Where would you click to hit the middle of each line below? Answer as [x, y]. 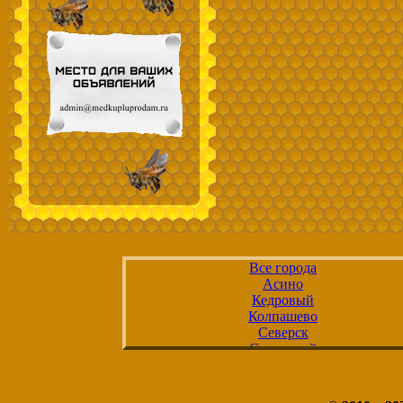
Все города [283, 268]
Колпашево [283, 316]
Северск [283, 332]
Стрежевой [283, 349]
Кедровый [283, 300]
